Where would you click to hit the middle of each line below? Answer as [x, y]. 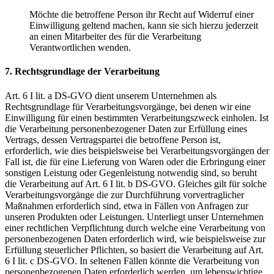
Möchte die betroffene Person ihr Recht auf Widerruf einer [142, 15]
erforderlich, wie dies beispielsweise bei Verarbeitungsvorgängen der [137, 150]
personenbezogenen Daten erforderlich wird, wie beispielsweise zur [135, 239]
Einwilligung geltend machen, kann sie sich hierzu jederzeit [144, 26]
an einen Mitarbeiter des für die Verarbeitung [115, 37]
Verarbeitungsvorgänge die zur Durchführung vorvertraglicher [124, 194]
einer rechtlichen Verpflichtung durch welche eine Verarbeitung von [135, 228]
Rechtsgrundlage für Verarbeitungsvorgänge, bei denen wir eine [128, 106]
